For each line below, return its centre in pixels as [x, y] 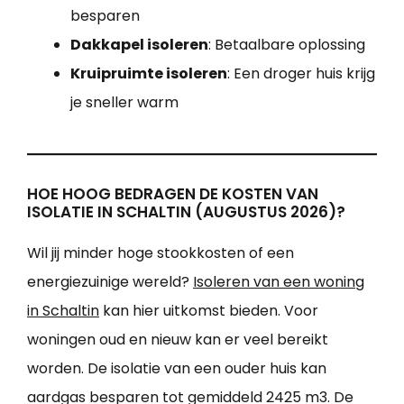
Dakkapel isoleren [139, 45]
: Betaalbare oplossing [287, 45]
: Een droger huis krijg [301, 74]
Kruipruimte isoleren [149, 74]
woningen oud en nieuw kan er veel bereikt [178, 340]
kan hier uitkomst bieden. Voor [209, 311]
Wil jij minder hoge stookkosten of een [161, 253]
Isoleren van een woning [279, 282]
